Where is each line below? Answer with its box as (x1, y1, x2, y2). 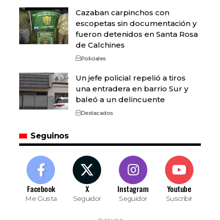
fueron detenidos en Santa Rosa (76, 29, 198, 39)
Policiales (81, 55, 106, 62)
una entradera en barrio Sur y (76, 83, 188, 93)
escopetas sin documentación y (76, 18, 196, 28)
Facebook (27, 183, 55, 194)
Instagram (117, 183, 149, 194)
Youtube (166, 183, 192, 194)
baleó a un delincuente (76, 94, 165, 104)
